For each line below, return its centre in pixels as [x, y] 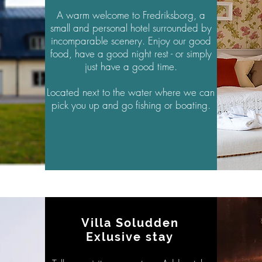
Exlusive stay [130, 237]
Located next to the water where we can [131, 92]
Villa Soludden [130, 223]
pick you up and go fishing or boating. [131, 105]
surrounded [175, 28]
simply [199, 54]
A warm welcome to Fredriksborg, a [131, 15]
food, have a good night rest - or [118, 54]
